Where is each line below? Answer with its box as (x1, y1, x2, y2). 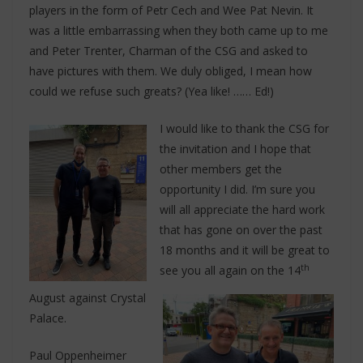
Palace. (29, 310, 66, 326)
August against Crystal (29, 290, 146, 305)
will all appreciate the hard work (160, 202, 325, 217)
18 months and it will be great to (160, 242, 330, 258)
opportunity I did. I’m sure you (160, 181, 315, 197)
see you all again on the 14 (160, 263, 301, 278)
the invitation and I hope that (160, 141, 311, 156)
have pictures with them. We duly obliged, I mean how (29, 63, 312, 79)
